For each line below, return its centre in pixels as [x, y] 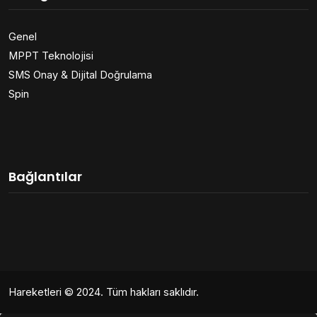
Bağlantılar [45, 176]
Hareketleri [35, 292]
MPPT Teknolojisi [51, 55]
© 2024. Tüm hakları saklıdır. [130, 292]
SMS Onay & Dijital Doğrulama [80, 74]
